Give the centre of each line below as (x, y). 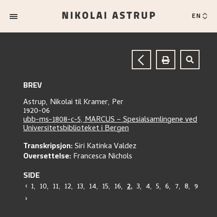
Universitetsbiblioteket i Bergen (76, 129)
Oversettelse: (47, 155)
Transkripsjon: (48, 145)
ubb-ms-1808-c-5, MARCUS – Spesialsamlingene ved (110, 120)
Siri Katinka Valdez (106, 147)
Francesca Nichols (103, 157)
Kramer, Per (103, 103)
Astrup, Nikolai (49, 103)
